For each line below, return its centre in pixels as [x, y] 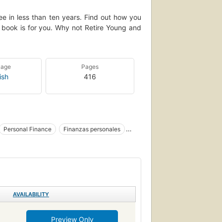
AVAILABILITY [31, 194]
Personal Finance [28, 129]
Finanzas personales [92, 129]
